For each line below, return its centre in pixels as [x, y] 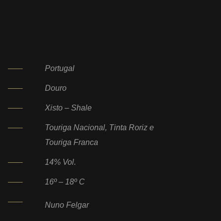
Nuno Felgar [67, 205]
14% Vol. [60, 162]
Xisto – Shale [68, 108]
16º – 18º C [65, 182]
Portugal [60, 68]
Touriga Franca [72, 142]
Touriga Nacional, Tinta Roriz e [99, 128]
